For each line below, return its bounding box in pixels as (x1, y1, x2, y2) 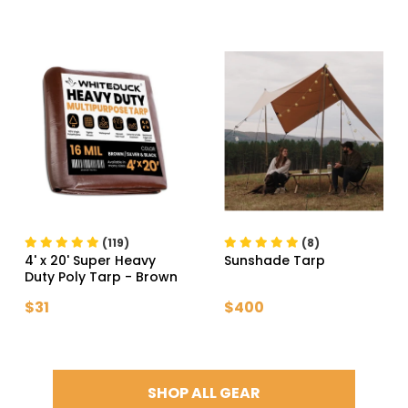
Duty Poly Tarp (24, 268, 121, 287)
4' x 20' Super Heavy (24, 251, 156, 270)
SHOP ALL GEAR (148, 382, 260, 404)
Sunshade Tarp (224, 251, 326, 270)
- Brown (124, 268, 178, 287)
